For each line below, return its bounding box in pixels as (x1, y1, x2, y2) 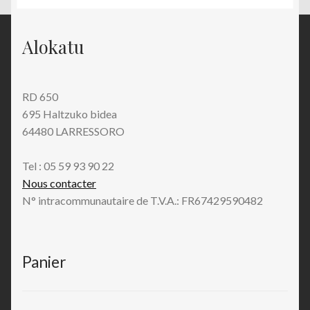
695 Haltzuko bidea (22, 107, 117, 120)
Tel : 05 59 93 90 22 (22, 158, 114, 172)
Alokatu (22, 34, 84, 58)
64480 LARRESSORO (22, 124, 125, 138)
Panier (22, 253, 66, 272)
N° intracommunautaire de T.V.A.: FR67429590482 (22, 193, 263, 207)
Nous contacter (22, 176, 96, 190)
